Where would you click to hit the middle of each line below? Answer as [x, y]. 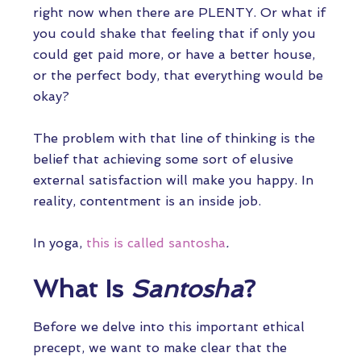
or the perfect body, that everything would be [178, 75]
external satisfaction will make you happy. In [173, 180]
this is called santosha [156, 243]
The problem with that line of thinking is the [174, 138]
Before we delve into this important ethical [169, 327]
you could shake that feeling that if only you [174, 33]
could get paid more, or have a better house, [174, 54]
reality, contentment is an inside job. [147, 201]
